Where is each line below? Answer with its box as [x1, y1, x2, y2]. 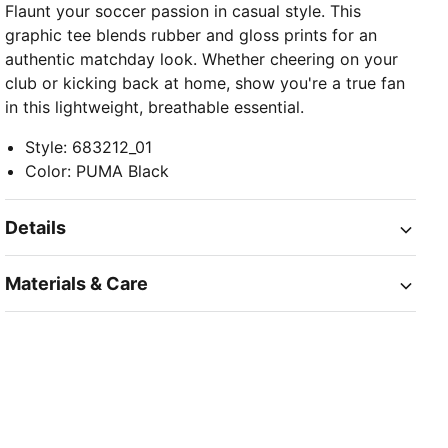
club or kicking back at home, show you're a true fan [5, 73, 406, 93]
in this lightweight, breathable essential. [5, 97, 305, 117]
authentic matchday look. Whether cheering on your [5, 49, 399, 69]
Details [5, 217, 67, 238]
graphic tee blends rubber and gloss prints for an [5, 25, 378, 45]
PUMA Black [76, 161, 170, 181]
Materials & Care [5, 273, 149, 294]
